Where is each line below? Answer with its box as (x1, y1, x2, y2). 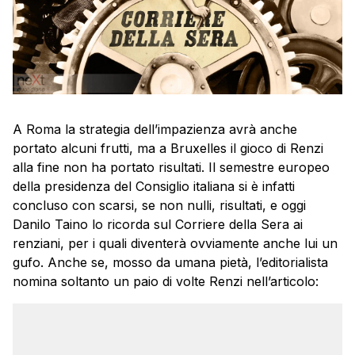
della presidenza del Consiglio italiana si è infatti (13, 178, 295, 195)
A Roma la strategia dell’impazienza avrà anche (13, 121, 297, 138)
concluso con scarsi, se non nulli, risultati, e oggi (13, 197, 306, 214)
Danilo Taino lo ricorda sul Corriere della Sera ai (13, 216, 303, 233)
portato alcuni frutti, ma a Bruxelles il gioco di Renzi (13, 140, 323, 157)
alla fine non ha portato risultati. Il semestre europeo (13, 159, 330, 176)
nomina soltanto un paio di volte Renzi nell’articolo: (13, 273, 319, 290)
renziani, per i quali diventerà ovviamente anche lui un (13, 235, 338, 252)
